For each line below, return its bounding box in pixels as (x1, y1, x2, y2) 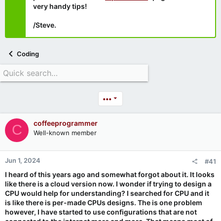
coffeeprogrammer (34, 118, 98, 127)
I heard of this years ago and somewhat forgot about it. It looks (5, 170, 215, 179)
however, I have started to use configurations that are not (5, 207, 197, 216)
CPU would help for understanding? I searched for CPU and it (5, 188, 209, 197)
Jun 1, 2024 (5, 156, 40, 164)
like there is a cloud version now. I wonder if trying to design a (5, 179, 212, 188)
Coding (17, 49, 39, 58)
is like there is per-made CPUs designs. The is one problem (5, 198, 202, 207)
